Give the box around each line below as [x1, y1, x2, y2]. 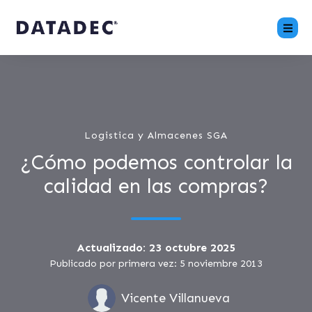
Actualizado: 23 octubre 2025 [77, 241, 235, 254]
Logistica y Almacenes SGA [84, 130, 228, 141]
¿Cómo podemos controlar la [19, 150, 292, 175]
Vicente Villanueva [120, 290, 230, 306]
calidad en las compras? [44, 174, 268, 198]
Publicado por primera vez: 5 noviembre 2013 [49, 258, 263, 270]
